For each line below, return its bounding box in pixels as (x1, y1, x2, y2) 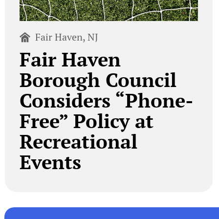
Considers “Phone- (19, 87, 194, 113)
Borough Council (19, 66, 176, 93)
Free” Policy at (19, 108, 153, 134)
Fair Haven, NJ (35, 30, 99, 44)
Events (19, 149, 81, 175)
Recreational (19, 128, 137, 154)
